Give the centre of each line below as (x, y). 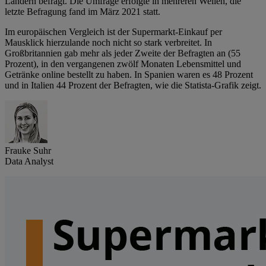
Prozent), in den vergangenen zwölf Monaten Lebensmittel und (123, 64)
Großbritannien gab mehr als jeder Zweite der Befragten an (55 (123, 53)
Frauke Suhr (28, 151)
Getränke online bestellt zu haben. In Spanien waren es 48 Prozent (129, 75)
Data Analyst (29, 161)
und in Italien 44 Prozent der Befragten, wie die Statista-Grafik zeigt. (133, 85)
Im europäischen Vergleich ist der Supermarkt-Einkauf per (113, 32)
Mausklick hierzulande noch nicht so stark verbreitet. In (108, 43)
